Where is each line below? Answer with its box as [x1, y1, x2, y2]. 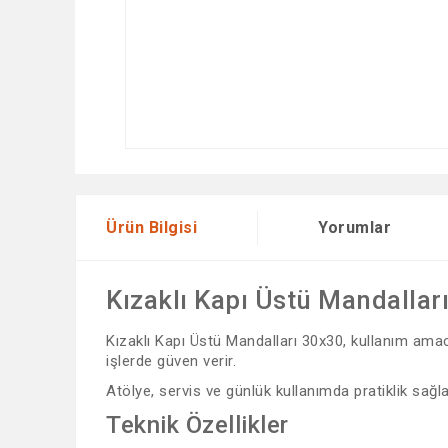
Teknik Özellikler [106, 411, 289, 439]
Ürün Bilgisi [106, 217, 197, 237]
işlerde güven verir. [106, 352, 236, 370]
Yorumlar [318, 217, 391, 237]
